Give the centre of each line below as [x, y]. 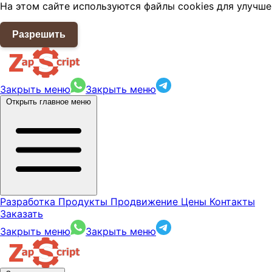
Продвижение [146, 202]
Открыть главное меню [49, 102]
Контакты [232, 202]
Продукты [84, 202]
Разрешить [39, 34]
